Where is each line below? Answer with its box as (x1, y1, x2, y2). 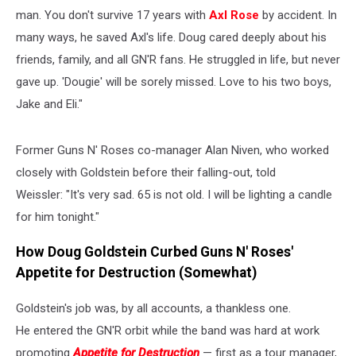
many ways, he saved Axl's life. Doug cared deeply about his (16, 29, 327, 44)
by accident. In (259, 7, 337, 22)
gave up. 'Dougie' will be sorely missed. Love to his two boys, (16, 74, 331, 89)
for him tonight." (16, 209, 99, 224)
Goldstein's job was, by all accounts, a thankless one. (16, 300, 291, 315)
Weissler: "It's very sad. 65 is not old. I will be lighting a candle (16, 187, 332, 202)
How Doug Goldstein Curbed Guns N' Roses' (16, 244, 293, 261)
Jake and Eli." (16, 96, 83, 111)
